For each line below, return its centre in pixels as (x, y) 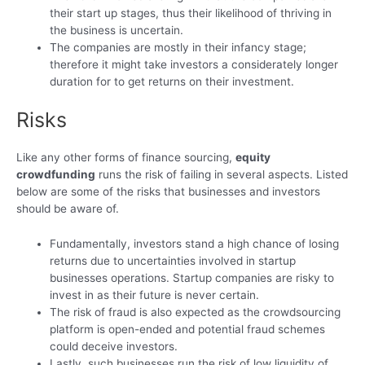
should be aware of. (68, 208)
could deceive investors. (114, 346)
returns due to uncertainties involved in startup (173, 260)
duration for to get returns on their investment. (172, 82)
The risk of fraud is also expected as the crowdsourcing (196, 312)
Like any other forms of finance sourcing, (126, 157)
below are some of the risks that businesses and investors (168, 191)
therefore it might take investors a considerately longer (194, 65)
